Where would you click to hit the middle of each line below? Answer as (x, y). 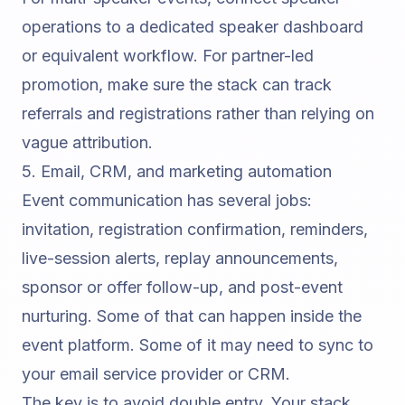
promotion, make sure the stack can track (177, 85)
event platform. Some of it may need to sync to (198, 345)
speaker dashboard (291, 27)
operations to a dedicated (120, 27)
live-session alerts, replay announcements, (180, 259)
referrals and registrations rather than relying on (198, 114)
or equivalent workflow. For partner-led (168, 56)
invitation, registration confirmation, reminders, (195, 230)
